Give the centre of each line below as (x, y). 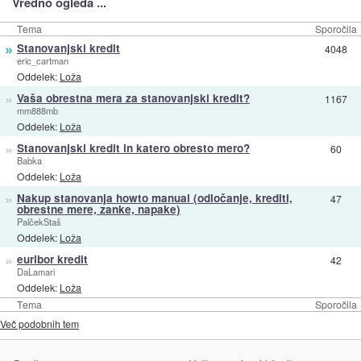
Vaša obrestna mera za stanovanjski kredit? (133, 98)
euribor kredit (52, 259)
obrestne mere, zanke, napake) (98, 210)
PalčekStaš (39, 222)
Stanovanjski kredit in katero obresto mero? (133, 148)
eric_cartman (42, 61)
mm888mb (37, 111)
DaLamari (35, 272)
